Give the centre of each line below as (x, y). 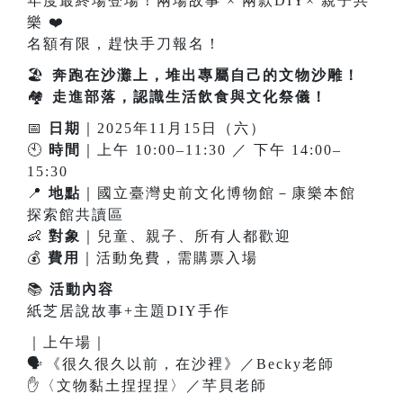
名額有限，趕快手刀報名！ (124, 44)
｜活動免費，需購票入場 (172, 258)
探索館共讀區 (76, 215)
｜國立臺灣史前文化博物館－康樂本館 (219, 193)
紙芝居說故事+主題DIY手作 (129, 311)
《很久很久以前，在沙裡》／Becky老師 (190, 364)
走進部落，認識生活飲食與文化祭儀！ (190, 97)
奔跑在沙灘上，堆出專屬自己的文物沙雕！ (206, 76)
